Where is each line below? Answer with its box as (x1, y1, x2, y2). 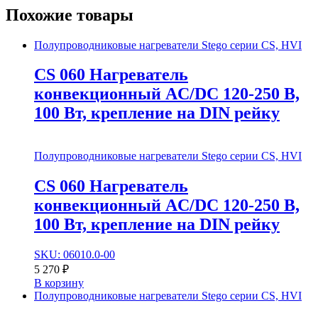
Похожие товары (6, 5, 133, 24)
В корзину (34, 277, 84, 290)
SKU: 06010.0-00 (34, 248, 115, 261)
